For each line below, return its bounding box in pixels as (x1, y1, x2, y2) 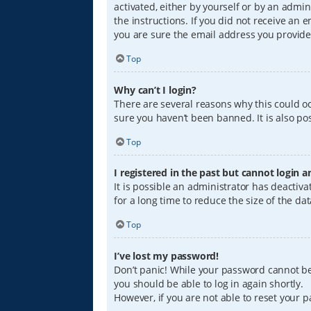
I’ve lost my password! (114, 249, 219, 262)
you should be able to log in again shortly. (114, 276, 303, 290)
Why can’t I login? (114, 83, 196, 96)
